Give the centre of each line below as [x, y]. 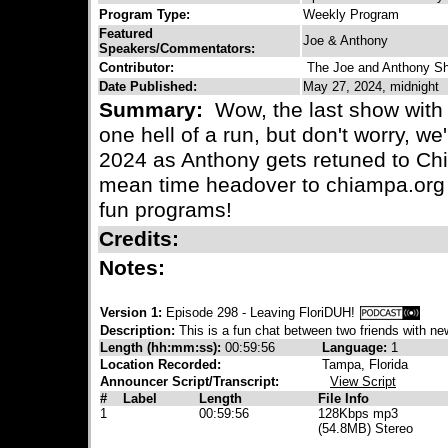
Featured [126, 33]
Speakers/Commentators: [177, 48]
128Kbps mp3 [358, 413]
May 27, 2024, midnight [371, 86]
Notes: [135, 268]
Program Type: [144, 14]
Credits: [142, 239]
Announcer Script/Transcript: [189, 381]
